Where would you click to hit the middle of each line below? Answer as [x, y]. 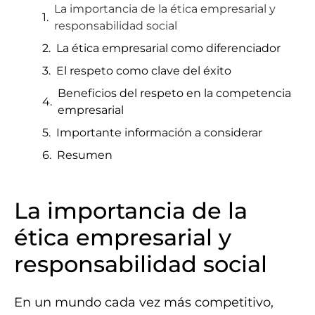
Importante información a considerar [159, 133]
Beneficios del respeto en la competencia [174, 93]
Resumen [85, 155]
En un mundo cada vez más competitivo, [144, 302]
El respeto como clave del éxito [144, 71]
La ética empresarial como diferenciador [168, 48]
